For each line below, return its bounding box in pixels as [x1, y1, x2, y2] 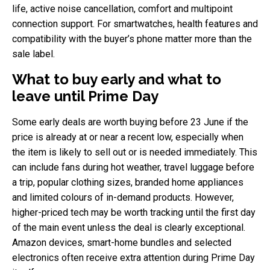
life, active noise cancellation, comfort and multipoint [12, 2, 233, 14]
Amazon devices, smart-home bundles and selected [12, 236, 231, 248]
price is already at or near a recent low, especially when [12, 131, 243, 143]
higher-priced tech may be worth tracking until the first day [12, 206, 256, 218]
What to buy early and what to [12, 70, 221, 88]
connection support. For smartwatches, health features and [12, 17, 258, 30]
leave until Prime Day [12, 87, 159, 105]
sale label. [12, 48, 55, 60]
